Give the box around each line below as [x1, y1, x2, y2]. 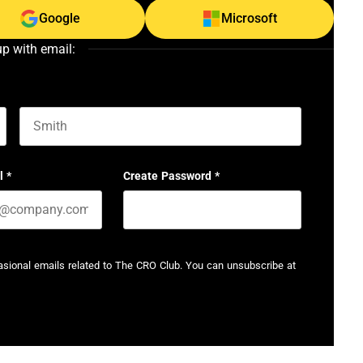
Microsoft [220, 11, 277, 25]
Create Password [123, 169, 212, 182]
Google [39, 11, 81, 25]
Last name [19, 146, 74, 159]
